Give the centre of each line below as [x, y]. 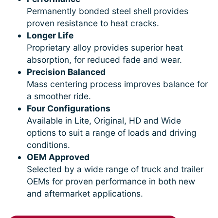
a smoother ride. [59, 96]
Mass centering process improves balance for [117, 84]
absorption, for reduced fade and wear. [104, 59]
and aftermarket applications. [85, 193]
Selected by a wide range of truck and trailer [115, 169]
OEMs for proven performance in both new [111, 181]
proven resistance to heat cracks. [93, 23]
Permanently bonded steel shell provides [108, 11]
